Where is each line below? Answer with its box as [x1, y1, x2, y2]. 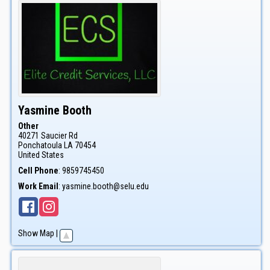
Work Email [18, 181, 58, 191]
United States [18, 149, 64, 160]
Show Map [18, 228, 54, 238]
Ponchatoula [18, 140, 62, 150]
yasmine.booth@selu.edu [62, 181, 149, 191]
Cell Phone [18, 165, 58, 175]
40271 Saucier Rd [18, 130, 78, 140]
